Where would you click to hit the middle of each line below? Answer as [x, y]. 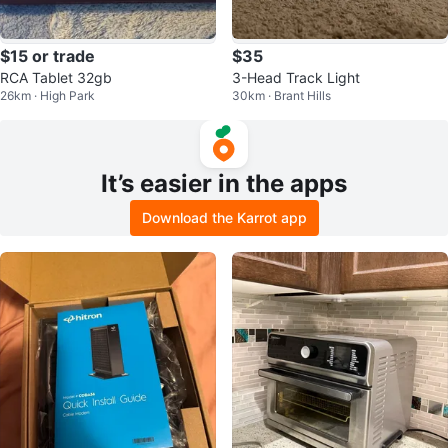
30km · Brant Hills [281, 95]
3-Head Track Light [296, 77]
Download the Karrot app [224, 217]
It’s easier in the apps [224, 183]
